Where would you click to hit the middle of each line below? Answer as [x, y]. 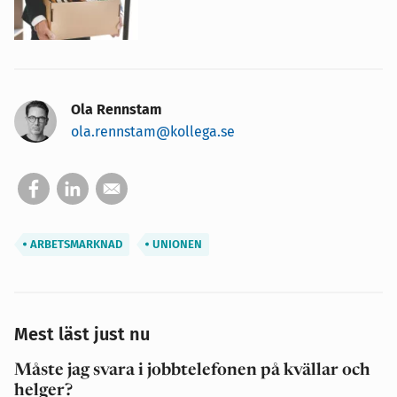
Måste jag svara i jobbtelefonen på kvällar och [192, 370]
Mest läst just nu [82, 334]
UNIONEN [176, 244]
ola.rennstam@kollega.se [153, 131]
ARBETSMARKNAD [75, 244]
